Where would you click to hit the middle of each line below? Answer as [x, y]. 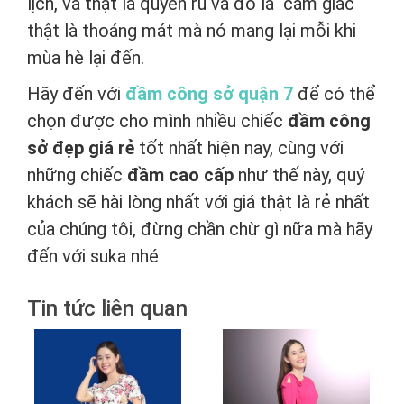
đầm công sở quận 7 [209, 94]
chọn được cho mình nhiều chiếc [157, 121]
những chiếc [77, 175]
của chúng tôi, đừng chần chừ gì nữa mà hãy [200, 230]
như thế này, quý [299, 175]
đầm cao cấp [180, 175]
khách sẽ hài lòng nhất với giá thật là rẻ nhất [198, 202]
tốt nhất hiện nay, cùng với [239, 148]
